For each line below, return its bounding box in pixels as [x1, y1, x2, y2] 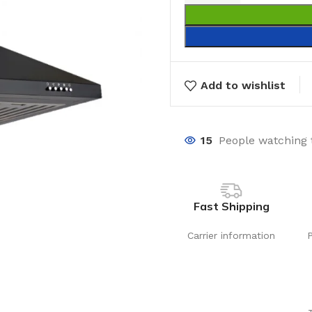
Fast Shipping [193, 199, 270, 213]
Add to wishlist [201, 79, 286, 92]
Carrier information [187, 230, 276, 241]
